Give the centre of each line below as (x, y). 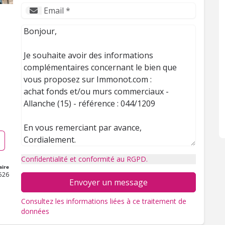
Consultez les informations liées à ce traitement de (104, 201)
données (35, 211)
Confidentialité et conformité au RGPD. (84, 159)
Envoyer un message (108, 182)
